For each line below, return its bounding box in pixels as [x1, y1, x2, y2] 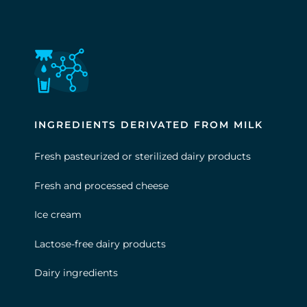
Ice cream [34, 208, 82, 221]
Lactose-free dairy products [34, 237, 166, 250]
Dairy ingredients [34, 266, 118, 279]
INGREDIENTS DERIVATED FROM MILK [34, 119, 263, 132]
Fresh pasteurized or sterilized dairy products [34, 150, 251, 163]
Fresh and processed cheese [34, 179, 169, 192]
